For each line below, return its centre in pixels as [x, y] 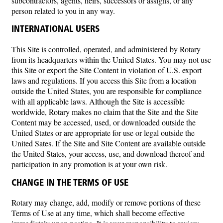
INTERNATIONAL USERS [56, 30]
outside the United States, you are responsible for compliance [107, 91]
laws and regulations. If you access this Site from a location [104, 80]
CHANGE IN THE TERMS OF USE [70, 183]
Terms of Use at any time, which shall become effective [98, 213]
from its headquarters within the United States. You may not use [111, 59]
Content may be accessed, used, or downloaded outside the [104, 122]
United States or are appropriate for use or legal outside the [103, 132]
